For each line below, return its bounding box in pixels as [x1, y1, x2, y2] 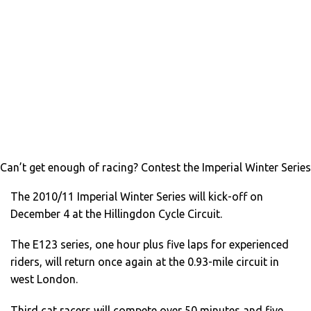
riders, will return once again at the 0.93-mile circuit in [10, 255, 279, 269]
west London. [10, 273, 78, 286]
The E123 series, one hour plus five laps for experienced [10, 238, 289, 251]
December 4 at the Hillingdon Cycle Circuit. [10, 208, 222, 221]
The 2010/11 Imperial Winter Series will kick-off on [10, 190, 263, 203]
